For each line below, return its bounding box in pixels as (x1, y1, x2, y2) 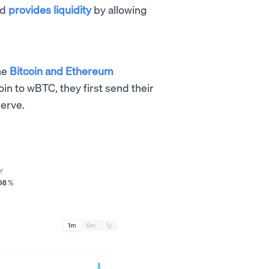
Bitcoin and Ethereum (10, 64, 113, 78)
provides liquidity (8, 2, 91, 17)
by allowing (91, 2, 147, 17)
